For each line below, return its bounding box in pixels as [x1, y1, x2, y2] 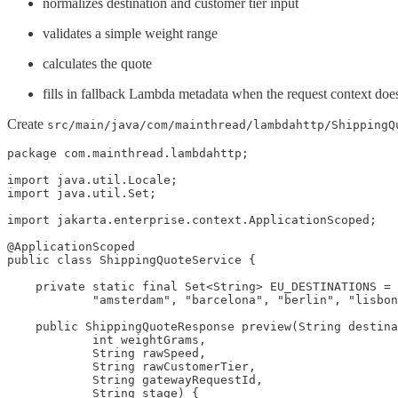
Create [7, 115, 47, 131]
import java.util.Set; [7, 186, 156, 200]
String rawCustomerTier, [7, 359, 256, 373]
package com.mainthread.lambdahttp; [7, 146, 249, 160]
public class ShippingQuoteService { [7, 252, 256, 267]
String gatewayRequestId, [7, 372, 263, 386]
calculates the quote [43, 55, 152, 71]
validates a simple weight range [43, 25, 218, 41]
